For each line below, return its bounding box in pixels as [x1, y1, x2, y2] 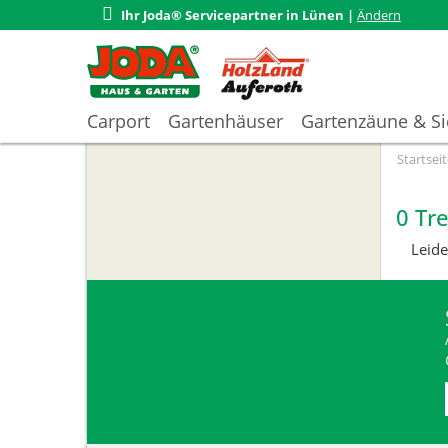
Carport [87, 109, 150, 133]
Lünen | [302, 6, 354, 24]
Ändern [357, 6, 401, 24]
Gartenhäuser [168, 109, 283, 133]
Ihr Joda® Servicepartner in [121, 6, 302, 24]
